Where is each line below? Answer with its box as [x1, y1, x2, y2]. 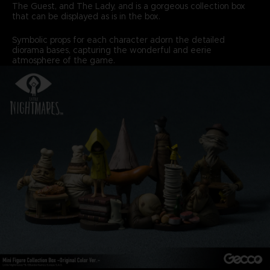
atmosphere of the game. [11, 54, 115, 66]
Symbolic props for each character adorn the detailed [11, 34, 225, 45]
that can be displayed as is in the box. [11, 10, 160, 22]
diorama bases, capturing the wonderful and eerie [11, 44, 212, 55]
